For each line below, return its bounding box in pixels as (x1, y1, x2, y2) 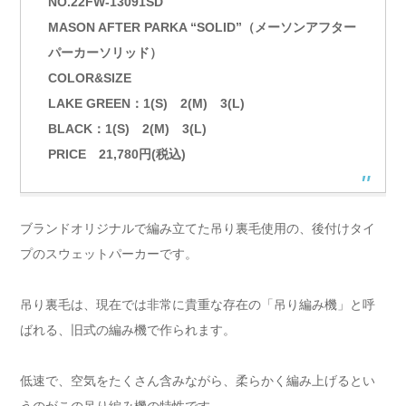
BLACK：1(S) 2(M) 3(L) (48, 121, 207, 136)
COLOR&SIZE (48, 70, 131, 85)
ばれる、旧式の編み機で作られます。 (20, 322, 236, 337)
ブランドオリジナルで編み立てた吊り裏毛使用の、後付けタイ (20, 220, 375, 236)
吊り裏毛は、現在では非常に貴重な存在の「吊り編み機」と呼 (20, 296, 375, 312)
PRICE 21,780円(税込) (48, 146, 186, 161)
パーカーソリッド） (48, 44, 162, 60)
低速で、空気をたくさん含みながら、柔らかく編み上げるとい (20, 372, 375, 388)
